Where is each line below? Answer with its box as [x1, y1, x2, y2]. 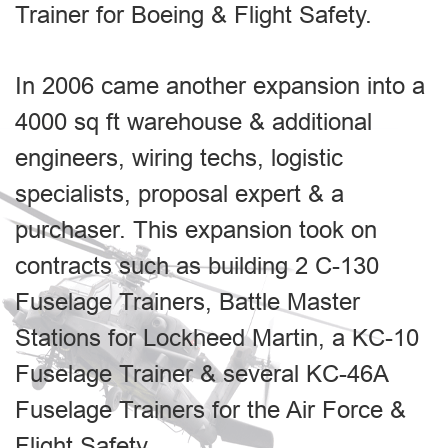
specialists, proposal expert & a [15, 180, 344, 207]
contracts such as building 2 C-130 [15, 252, 379, 279]
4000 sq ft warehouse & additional [15, 108, 372, 135]
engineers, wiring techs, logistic [15, 144, 343, 171]
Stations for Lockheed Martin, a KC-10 [15, 324, 419, 351]
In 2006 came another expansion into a [15, 72, 425, 99]
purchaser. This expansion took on [15, 216, 377, 243]
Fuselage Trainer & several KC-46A [15, 360, 388, 387]
